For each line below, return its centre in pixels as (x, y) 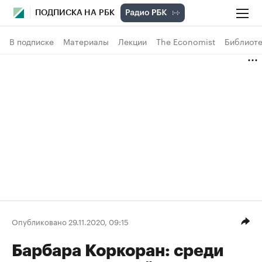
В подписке (32, 41)
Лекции (132, 41)
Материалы (86, 41)
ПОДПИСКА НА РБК (75, 13)
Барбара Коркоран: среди (118, 251)
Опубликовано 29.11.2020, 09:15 (70, 221)
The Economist (186, 41)
